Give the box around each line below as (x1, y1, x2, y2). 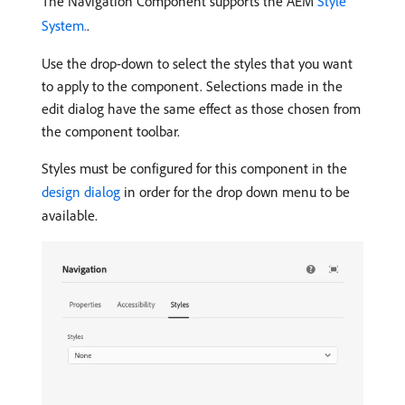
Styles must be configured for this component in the (42, 158, 347, 177)
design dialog (42, 182, 120, 201)
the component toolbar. (42, 121, 180, 140)
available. (42, 205, 98, 224)
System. (42, 15, 87, 34)
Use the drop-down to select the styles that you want (42, 53, 353, 72)
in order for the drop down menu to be (120, 182, 350, 201)
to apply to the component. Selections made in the (42, 76, 343, 95)
